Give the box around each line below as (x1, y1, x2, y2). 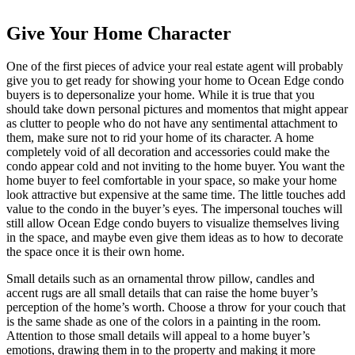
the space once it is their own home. (6, 245, 185, 259)
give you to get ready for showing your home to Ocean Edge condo (6, 74, 344, 88)
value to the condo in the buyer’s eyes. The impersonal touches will (6, 202, 342, 216)
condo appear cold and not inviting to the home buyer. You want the (6, 159, 345, 174)
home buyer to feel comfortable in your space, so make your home (6, 174, 337, 188)
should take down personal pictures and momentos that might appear (6, 102, 348, 116)
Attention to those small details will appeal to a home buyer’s (6, 329, 310, 343)
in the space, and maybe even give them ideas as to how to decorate (6, 231, 343, 245)
